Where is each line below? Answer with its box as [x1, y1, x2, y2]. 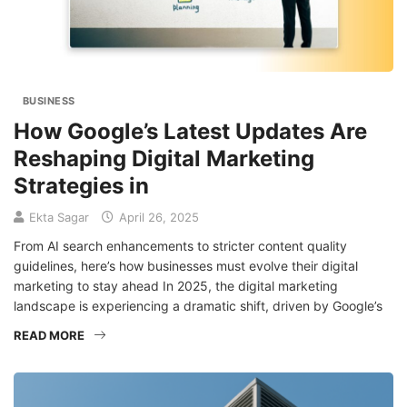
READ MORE [14, 328, 84, 343]
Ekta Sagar [29, 210, 89, 225]
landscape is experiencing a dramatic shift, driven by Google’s [14, 298, 382, 314]
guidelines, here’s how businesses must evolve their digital [14, 258, 358, 274]
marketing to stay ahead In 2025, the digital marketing [14, 278, 338, 294]
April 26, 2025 [115, 210, 199, 225]
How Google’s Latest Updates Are [14, 118, 367, 145]
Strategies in [14, 173, 149, 200]
